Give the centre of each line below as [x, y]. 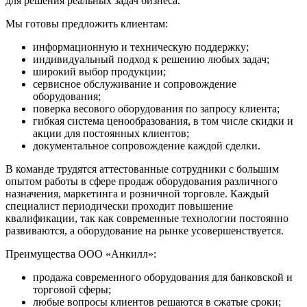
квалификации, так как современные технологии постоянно [147, 218]
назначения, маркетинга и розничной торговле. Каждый [137, 193]
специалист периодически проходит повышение [119, 206]
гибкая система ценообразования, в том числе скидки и [163, 121]
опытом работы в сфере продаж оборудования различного [142, 181]
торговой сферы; [72, 289]
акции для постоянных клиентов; [111, 133]
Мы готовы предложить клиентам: [87, 23]
